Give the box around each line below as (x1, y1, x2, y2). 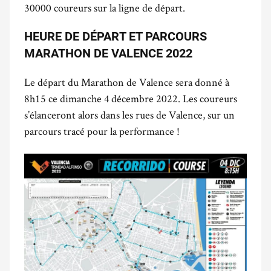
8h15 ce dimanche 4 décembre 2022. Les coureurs (24, 91, 237, 105)
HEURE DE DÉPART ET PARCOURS (24, 29, 207, 44)
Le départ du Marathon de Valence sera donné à (24, 75, 229, 89)
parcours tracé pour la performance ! (24, 124, 180, 138)
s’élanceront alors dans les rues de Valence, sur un (24, 108, 235, 122)
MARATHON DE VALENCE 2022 (24, 46, 192, 60)
